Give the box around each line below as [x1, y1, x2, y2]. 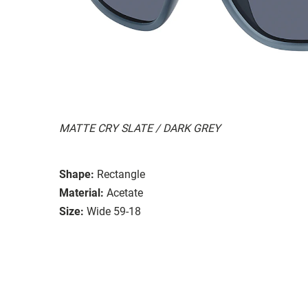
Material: [59, 186, 104, 199]
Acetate [107, 186, 143, 199]
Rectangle [97, 167, 145, 181]
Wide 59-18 [87, 204, 141, 218]
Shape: [59, 167, 94, 181]
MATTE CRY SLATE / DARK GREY [59, 121, 221, 135]
